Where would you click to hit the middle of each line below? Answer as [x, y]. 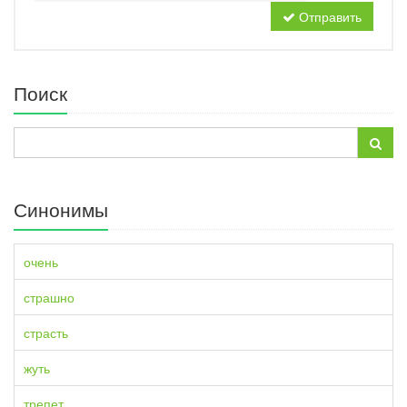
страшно [49, 297]
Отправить [330, 16]
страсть [46, 333]
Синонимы [61, 209]
